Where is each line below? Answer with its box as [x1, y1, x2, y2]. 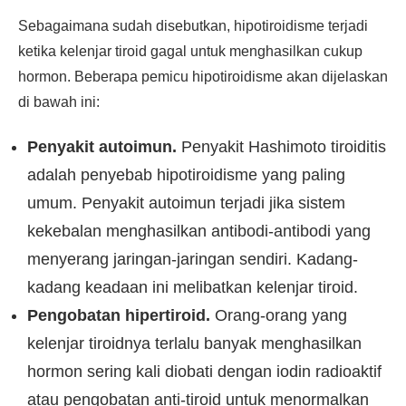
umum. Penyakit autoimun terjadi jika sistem [27, 194, 345, 212]
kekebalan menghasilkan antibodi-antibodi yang [27, 222, 371, 240]
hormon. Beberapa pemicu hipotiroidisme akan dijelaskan [18, 69, 388, 84]
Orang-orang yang [210, 306, 347, 324]
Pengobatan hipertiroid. [27, 306, 210, 324]
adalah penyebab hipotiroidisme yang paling [27, 166, 345, 184]
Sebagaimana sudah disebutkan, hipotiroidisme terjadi [18, 18, 368, 34]
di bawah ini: [18, 94, 100, 110]
